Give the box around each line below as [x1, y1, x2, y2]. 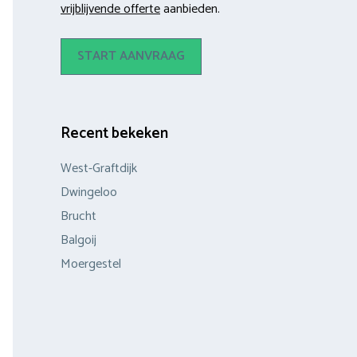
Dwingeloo [61, 181, 117, 203]
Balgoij [61, 229, 96, 251]
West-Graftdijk [61, 157, 137, 179]
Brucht [61, 205, 96, 227]
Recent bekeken [61, 120, 168, 146]
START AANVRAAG [77, 45, 185, 67]
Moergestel [61, 253, 121, 275]
